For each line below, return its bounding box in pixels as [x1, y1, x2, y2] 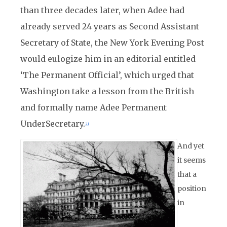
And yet [177, 141, 204, 150]
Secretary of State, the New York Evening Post [20, 37, 204, 48]
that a [177, 170, 197, 179]
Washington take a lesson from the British [20, 86, 194, 96]
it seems [177, 156, 206, 165]
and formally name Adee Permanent [20, 102, 167, 112]
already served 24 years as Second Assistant [20, 21, 199, 31]
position [177, 184, 206, 193]
